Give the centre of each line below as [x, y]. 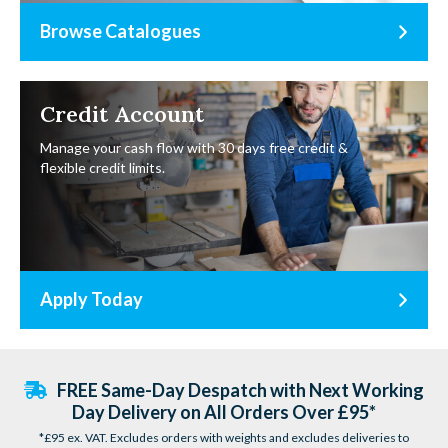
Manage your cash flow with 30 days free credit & [194, 147]
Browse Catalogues [120, 31]
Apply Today [91, 299]
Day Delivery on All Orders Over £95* [224, 411]
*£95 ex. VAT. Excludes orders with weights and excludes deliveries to [224, 437]
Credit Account [122, 113]
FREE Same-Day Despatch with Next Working [240, 389]
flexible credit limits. [102, 167]
